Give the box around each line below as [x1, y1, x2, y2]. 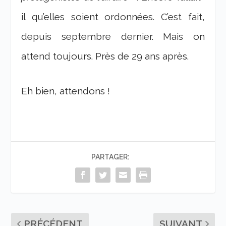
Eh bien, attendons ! [21, 85, 110, 97]
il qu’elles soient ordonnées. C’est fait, [21, 11, 205, 22]
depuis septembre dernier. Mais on [21, 30, 205, 42]
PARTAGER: [91, 153, 130, 161]
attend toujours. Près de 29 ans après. [21, 50, 189, 62]
